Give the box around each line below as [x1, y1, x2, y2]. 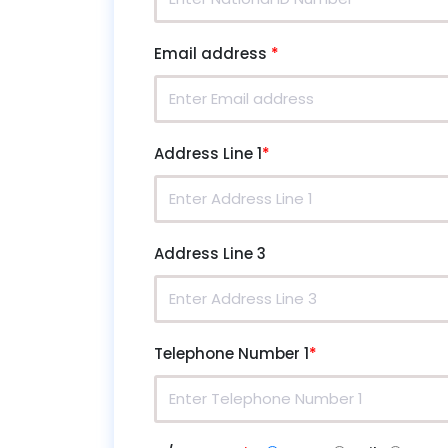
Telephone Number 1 [154, 342, 309, 364]
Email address [154, 42, 271, 64]
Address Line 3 [154, 242, 266, 264]
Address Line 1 [154, 142, 262, 164]
